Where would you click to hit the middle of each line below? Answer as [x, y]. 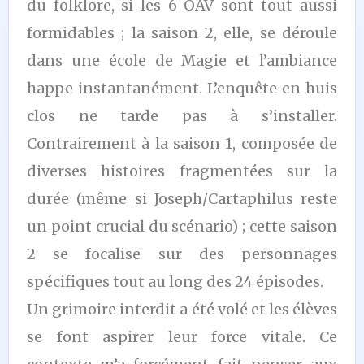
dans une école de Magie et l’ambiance [182, 60]
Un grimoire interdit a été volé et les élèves [182, 309]
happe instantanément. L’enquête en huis [182, 88]
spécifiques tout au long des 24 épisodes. [175, 281]
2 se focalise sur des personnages [182, 253]
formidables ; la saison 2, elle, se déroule [182, 32]
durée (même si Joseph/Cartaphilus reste [182, 198]
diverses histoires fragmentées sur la [182, 171]
